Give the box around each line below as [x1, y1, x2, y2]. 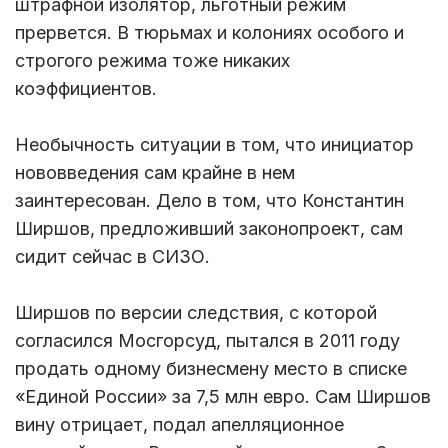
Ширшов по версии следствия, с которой [15, 301, 377, 323]
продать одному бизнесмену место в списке [15, 357, 407, 379]
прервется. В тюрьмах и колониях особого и [15, 21, 404, 43]
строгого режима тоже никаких [15, 49, 290, 71]
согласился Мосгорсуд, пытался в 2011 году [15, 329, 400, 351]
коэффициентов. [15, 77, 157, 99]
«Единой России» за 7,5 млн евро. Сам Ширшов [15, 385, 431, 407]
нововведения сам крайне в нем [15, 161, 295, 183]
